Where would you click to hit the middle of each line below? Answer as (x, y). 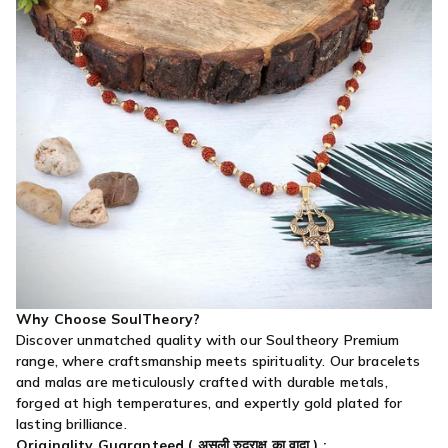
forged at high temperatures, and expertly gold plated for (209, 403)
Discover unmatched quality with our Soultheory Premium (208, 340)
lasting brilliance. (71, 424)
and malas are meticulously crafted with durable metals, (202, 382)
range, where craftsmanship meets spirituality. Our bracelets (218, 361)
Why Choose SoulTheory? (108, 319)
